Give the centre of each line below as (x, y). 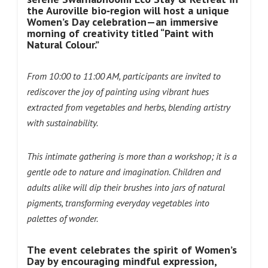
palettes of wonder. (63, 218)
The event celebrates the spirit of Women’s (132, 250)
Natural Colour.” (63, 45)
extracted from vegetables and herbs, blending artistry (129, 107)
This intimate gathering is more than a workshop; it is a (132, 156)
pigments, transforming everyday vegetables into (118, 203)
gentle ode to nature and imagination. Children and (124, 172)
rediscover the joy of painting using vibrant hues (118, 92)
